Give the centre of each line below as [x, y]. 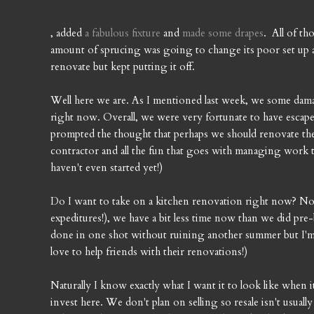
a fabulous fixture [123, 33]
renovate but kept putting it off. [123, 66]
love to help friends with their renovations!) [149, 251]
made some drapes [223, 33]
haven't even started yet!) [107, 167]
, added [68, 33]
